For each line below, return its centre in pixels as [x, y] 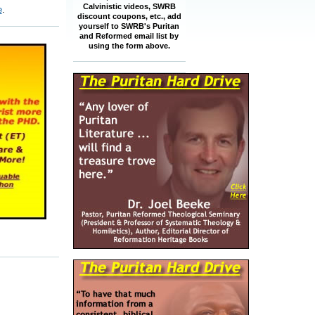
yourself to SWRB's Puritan [129, 26]
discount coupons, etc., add [129, 16]
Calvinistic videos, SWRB [129, 6]
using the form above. [129, 46]
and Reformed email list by [129, 36]
